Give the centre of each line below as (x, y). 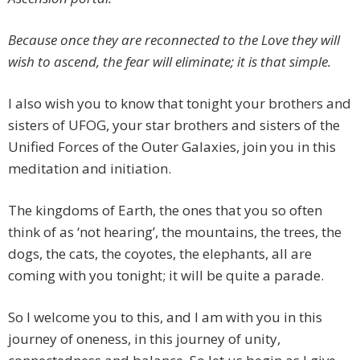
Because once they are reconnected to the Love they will (174, 40)
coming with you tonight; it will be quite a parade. (166, 276)
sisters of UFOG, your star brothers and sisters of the (174, 125)
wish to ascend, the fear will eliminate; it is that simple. (170, 62)
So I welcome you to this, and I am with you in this (165, 317)
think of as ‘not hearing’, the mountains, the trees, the (175, 232)
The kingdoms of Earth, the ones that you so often (165, 211)
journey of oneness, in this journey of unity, (144, 339)
